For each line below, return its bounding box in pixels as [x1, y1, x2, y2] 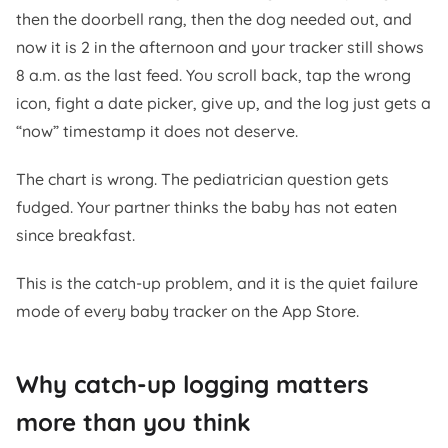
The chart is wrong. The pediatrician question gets [16, 169, 389, 189]
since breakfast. [16, 225, 135, 245]
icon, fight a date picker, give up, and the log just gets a [16, 93, 431, 113]
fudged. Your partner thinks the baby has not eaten [16, 197, 397, 217]
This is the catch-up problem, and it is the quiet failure [16, 273, 418, 293]
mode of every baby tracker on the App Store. [16, 301, 359, 321]
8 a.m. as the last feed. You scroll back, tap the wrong [16, 65, 411, 85]
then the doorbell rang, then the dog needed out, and [16, 9, 412, 29]
